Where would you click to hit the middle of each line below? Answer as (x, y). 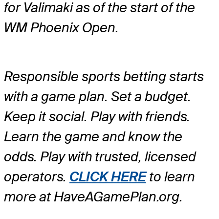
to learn (171, 177)
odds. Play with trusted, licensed (100, 157)
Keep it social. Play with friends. (97, 117)
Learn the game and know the (93, 137)
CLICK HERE (108, 177)
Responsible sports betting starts (104, 77)
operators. (37, 177)
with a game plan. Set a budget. (98, 97)
